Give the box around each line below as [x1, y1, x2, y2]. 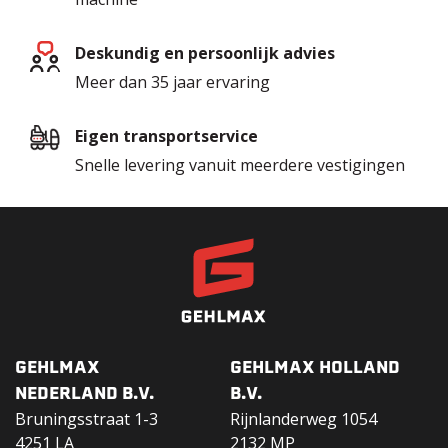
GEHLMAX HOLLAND [229, 361, 400, 378]
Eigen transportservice [75, 125, 258, 148]
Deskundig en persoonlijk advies [75, 42, 335, 65]
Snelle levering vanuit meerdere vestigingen [75, 154, 405, 177]
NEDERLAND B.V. [15, 387, 154, 404]
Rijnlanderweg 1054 [229, 408, 377, 431]
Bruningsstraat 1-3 [15, 408, 158, 431]
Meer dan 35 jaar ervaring [75, 71, 270, 94]
